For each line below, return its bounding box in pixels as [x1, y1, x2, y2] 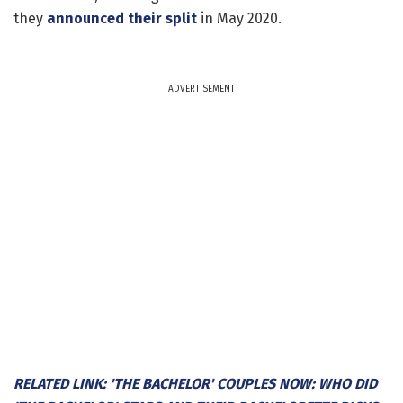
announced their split [47, 9, 197, 27]
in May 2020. [197, 9, 282, 27]
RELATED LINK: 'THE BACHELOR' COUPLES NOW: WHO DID [13, 374, 377, 392]
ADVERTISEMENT [168, 83, 235, 94]
